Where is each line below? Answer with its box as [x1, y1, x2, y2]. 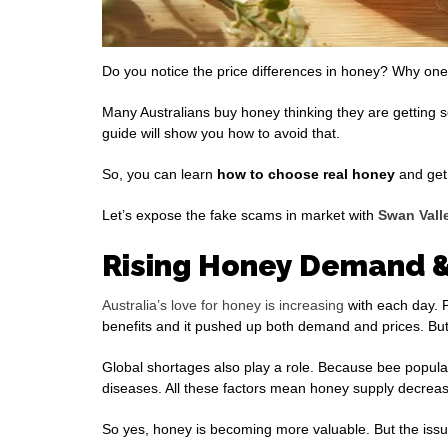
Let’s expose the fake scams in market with [102, 207, 378, 224]
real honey [323, 166, 395, 183]
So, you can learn [102, 166, 217, 183]
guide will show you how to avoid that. [102, 125, 340, 142]
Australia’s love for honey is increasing [102, 297, 344, 314]
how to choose [217, 166, 319, 183]
